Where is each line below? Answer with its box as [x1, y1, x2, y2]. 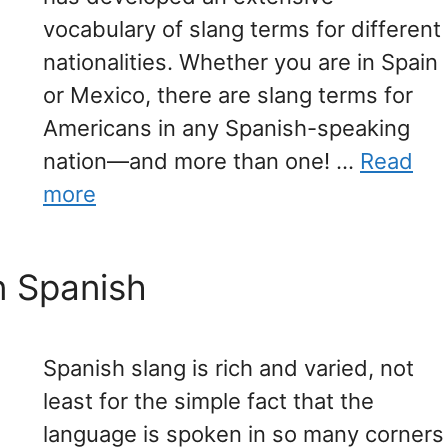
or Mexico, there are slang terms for [43, 81, 413, 108]
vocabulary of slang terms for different [43, 15, 441, 42]
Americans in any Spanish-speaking [43, 114, 410, 141]
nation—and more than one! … [43, 147, 360, 174]
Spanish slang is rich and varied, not [43, 354, 414, 381]
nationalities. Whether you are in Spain [43, 48, 438, 75]
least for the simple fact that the [43, 387, 374, 414]
